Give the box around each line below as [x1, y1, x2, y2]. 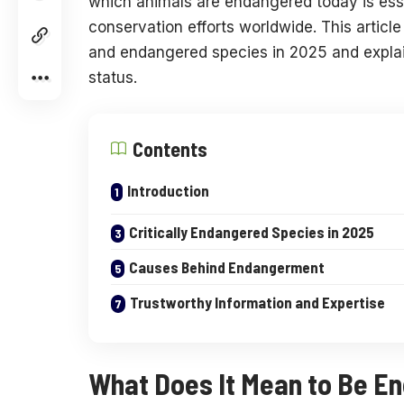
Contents [133, 136, 207, 161]
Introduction [127, 180, 209, 199]
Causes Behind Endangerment [129, 257, 325, 276]
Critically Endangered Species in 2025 [129, 222, 374, 241]
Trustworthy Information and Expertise [130, 292, 385, 311]
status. [88, 69, 137, 87]
